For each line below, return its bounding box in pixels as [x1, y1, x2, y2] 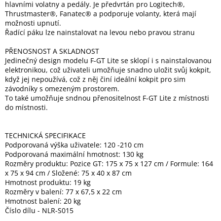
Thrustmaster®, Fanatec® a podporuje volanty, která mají [5, 9, 196, 19]
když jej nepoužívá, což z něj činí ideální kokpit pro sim [5, 74, 185, 84]
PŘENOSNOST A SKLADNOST [5, 46, 99, 56]
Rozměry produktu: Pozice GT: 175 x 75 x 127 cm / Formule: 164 [5, 159, 213, 169]
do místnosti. [5, 103, 48, 112]
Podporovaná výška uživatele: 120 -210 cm [5, 140, 144, 150]
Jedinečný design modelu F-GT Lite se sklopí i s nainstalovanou [5, 56, 212, 66]
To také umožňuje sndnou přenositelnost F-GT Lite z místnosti [5, 93, 209, 103]
